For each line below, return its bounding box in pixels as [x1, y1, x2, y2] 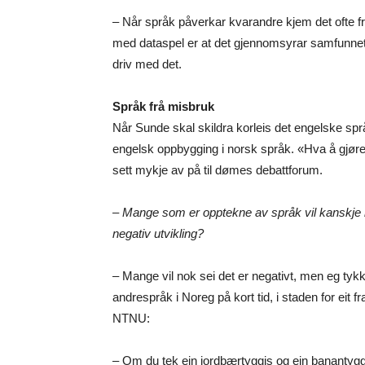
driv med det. [112, 57, 182, 72]
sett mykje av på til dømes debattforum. [112, 163, 323, 178]
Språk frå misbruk [112, 99, 214, 114]
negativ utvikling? [112, 226, 204, 241]
